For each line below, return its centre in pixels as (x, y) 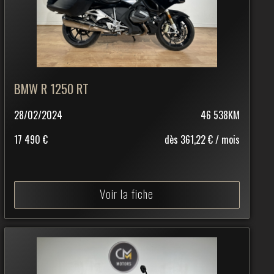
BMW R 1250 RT (51, 89)
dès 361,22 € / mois (202, 140)
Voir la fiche (127, 194)
